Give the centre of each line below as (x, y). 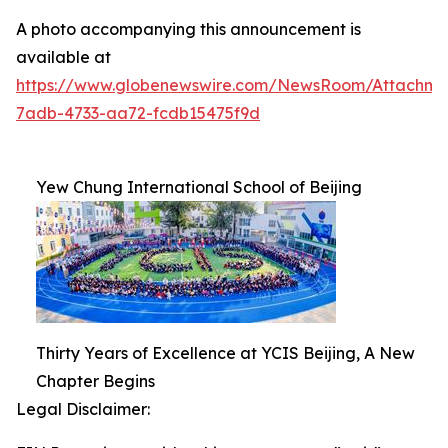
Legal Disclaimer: (83, 409)
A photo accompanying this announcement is (188, 29)
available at (63, 57)
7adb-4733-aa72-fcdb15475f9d (138, 113)
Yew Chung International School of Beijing (199, 187)
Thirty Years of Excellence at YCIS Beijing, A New (225, 353)
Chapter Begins (95, 381)
